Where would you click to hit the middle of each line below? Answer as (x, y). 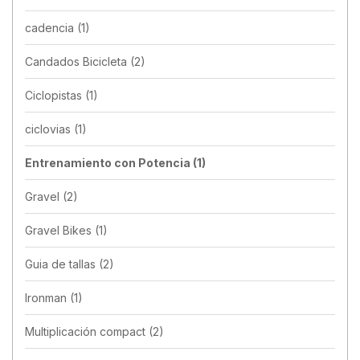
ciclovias (49, 129)
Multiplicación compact (87, 331)
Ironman (47, 297)
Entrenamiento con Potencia (109, 162)
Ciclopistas (55, 95)
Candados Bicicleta (78, 61)
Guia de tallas (62, 264)
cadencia (51, 27)
